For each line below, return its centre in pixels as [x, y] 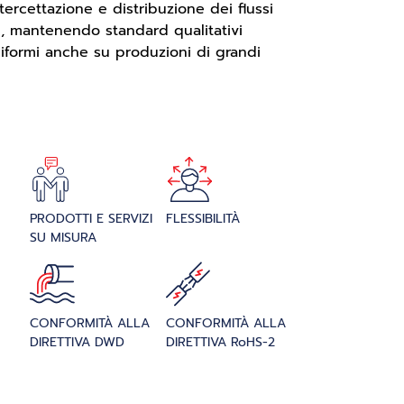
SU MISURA [64, 238]
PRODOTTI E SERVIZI [92, 219]
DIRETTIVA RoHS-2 [220, 342]
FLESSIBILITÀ [202, 219]
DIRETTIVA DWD [78, 342]
